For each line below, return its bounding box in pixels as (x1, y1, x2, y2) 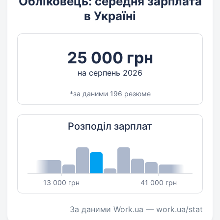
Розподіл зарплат (68, 120, 152, 132)
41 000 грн (140, 178, 177, 187)
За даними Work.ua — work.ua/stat (70, 204, 203, 214)
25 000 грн (67, 48, 153, 67)
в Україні (84, 9, 136, 23)
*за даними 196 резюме (69, 89, 151, 98)
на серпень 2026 (78, 68, 142, 78)
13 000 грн (43, 178, 80, 187)
